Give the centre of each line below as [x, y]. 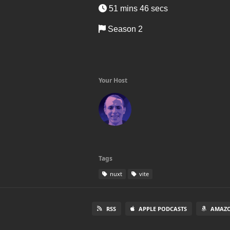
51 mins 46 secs [137, 8]
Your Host [113, 80]
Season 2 [124, 29]
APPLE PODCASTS [163, 209]
